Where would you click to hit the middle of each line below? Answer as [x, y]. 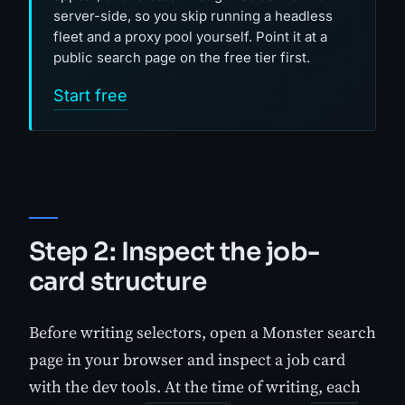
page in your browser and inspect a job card [187, 359]
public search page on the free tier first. [182, 57]
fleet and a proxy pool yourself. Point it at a [190, 36]
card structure [118, 281]
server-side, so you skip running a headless [193, 15]
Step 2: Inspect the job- [174, 251]
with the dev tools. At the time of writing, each [195, 386]
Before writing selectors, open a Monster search [202, 332]
